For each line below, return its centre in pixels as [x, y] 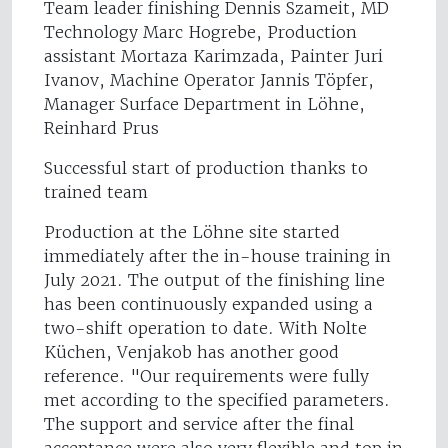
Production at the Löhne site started [192, 232]
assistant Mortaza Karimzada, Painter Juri [213, 56]
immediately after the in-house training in [217, 256]
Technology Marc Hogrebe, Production [200, 32]
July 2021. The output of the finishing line [214, 280]
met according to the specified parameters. [217, 400]
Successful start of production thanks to [206, 168]
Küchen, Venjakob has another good [191, 352]
